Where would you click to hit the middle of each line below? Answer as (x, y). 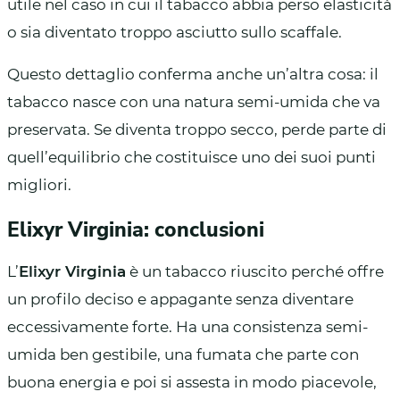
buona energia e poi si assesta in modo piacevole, (192, 382)
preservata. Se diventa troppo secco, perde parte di (197, 129)
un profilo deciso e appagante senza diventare (180, 299)
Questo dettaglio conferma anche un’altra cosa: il (193, 74)
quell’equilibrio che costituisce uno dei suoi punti (192, 157)
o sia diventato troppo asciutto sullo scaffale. (175, 32)
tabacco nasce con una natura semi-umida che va (194, 101)
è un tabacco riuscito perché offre (255, 271)
